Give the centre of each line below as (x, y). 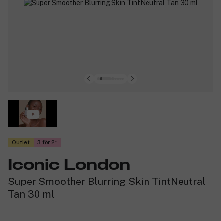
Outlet (21, 142)
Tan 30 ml (31, 194)
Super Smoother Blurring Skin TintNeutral (107, 181)
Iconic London (69, 165)
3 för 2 (46, 142)
